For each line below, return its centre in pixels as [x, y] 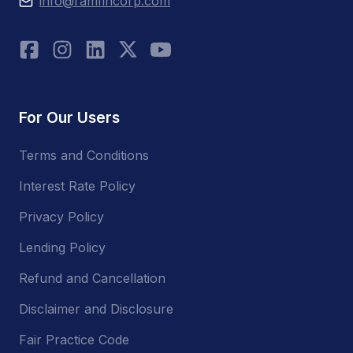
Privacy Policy [61, 216]
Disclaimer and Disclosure [96, 308]
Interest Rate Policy [77, 186]
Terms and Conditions [84, 155]
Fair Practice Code [74, 339]
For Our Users [69, 117]
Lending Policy [62, 247]
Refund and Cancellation [92, 278]
